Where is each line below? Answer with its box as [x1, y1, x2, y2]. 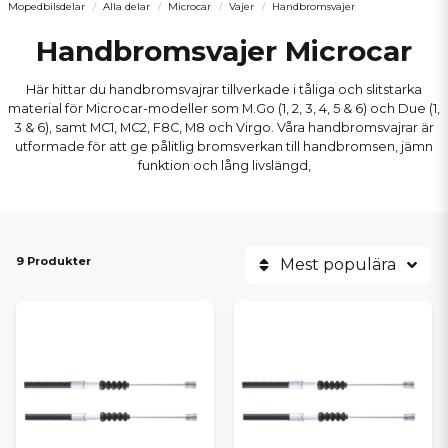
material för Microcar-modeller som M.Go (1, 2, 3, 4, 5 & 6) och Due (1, [8, 101, 440, 116]
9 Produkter [16, 254, 91, 268]
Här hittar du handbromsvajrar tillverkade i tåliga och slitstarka [26, 82, 422, 97]
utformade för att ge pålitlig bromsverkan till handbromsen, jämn [15, 139, 433, 154]
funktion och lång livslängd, [137, 158, 311, 173]
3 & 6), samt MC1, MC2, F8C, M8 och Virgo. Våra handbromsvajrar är [14, 120, 434, 135]
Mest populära [280, 255, 396, 274]
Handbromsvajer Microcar [36, 34, 412, 68]
